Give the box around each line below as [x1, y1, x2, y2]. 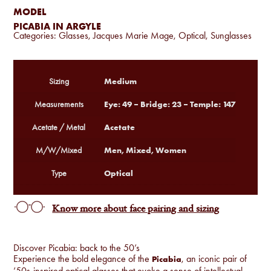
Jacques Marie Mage [93, 30, 174, 42]
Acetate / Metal [32, 122, 86, 133]
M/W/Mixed [36, 145, 82, 156]
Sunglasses [211, 30, 252, 42]
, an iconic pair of [181, 253, 247, 265]
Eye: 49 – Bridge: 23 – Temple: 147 [104, 99, 236, 110]
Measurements [34, 99, 83, 110]
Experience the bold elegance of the [13, 253, 152, 265]
